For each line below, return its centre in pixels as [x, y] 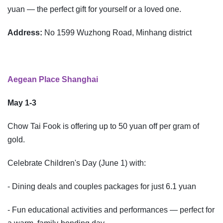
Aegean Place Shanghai [53, 80]
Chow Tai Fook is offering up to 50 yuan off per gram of [103, 126]
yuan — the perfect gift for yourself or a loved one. [94, 9]
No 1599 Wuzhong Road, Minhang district [118, 33]
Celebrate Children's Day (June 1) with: [77, 163]
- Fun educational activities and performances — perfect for [111, 210]
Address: [26, 33]
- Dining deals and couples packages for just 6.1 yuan [102, 187]
